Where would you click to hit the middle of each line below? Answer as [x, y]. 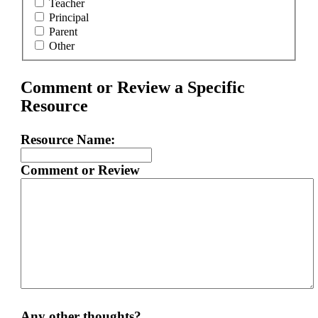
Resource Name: [67, 140]
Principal [68, 18]
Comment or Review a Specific [132, 88]
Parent [63, 32]
